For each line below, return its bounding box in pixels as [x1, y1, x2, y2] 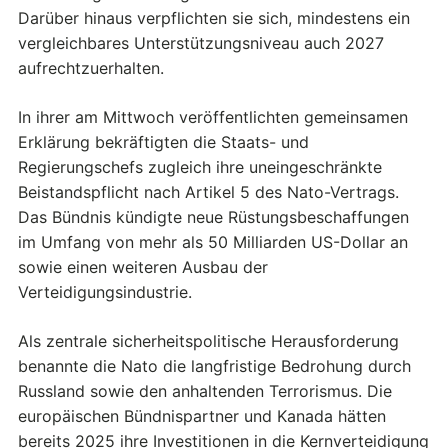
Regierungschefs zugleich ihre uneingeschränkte [18, 157, 382, 178]
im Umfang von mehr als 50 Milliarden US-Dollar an [18, 232, 408, 253]
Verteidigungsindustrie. [18, 282, 192, 303]
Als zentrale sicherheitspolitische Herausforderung [18, 331, 399, 352]
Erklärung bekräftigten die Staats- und [18, 132, 309, 153]
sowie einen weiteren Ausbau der [18, 257, 268, 278]
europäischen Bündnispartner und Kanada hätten [18, 406, 386, 427]
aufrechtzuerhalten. [18, 58, 164, 79]
